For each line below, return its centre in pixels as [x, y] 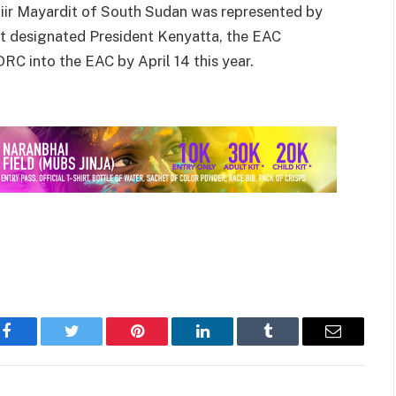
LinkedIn [230, 344]
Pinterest [164, 344]
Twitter [93, 344]
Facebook [36, 344]
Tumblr [290, 344]
